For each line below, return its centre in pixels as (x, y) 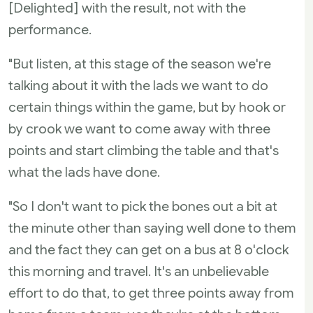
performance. (50, 29)
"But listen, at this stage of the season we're (140, 64)
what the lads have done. (84, 172)
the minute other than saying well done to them (152, 228)
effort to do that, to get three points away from (151, 293)
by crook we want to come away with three (139, 129)
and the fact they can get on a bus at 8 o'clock (148, 249)
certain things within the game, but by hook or (147, 107)
